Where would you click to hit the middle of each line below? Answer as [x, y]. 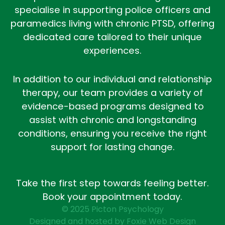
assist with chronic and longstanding [113, 120]
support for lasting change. [113, 147]
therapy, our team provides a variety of [113, 93]
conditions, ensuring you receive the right [113, 134]
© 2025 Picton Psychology [113, 209]
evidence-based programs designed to [113, 106]
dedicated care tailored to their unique [113, 37]
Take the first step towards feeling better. [113, 183]
